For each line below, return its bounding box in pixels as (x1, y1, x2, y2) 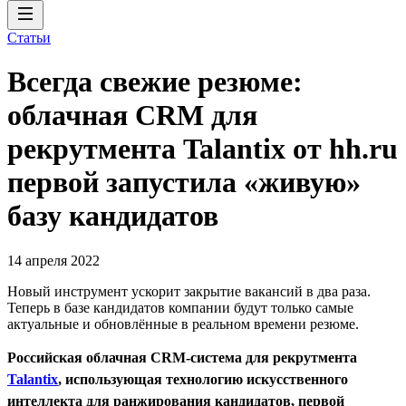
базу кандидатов (7, 199, 218, 233)
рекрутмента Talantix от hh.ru (7, 132, 398, 166)
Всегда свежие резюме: (7, 65, 303, 99)
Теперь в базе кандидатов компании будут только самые (7, 299, 353, 315)
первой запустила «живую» (7, 166, 361, 199)
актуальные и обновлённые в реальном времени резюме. (7, 315, 359, 332)
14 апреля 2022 (7, 252, 100, 268)
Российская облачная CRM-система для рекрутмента (7, 349, 357, 365)
